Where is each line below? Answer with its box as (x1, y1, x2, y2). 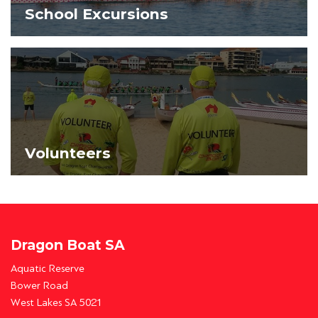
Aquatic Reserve (11, 263, 84, 274)
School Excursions (25, 5, 168, 23)
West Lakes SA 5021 (11, 297, 102, 308)
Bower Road (11, 280, 68, 291)
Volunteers (25, 144, 111, 162)
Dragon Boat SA (11, 236, 125, 253)
